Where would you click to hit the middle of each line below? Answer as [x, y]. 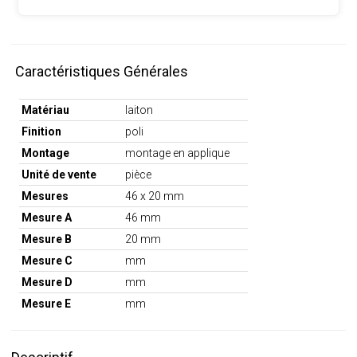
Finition [41, 131]
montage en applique [177, 153]
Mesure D [47, 282]
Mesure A [46, 217]
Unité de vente [59, 174]
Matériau [45, 110]
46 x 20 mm [154, 196]
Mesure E [46, 303]
